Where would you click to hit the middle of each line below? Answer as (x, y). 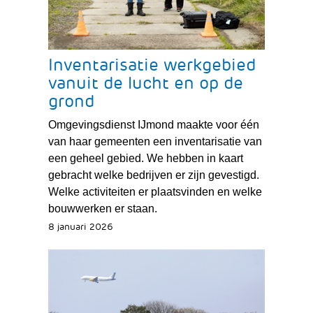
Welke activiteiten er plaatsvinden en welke (155, 192)
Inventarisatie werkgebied (152, 65)
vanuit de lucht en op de (145, 83)
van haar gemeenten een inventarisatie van (155, 142)
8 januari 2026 (80, 227)
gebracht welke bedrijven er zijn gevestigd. (153, 175)
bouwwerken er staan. (102, 209)
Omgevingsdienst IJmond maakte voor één (153, 125)
